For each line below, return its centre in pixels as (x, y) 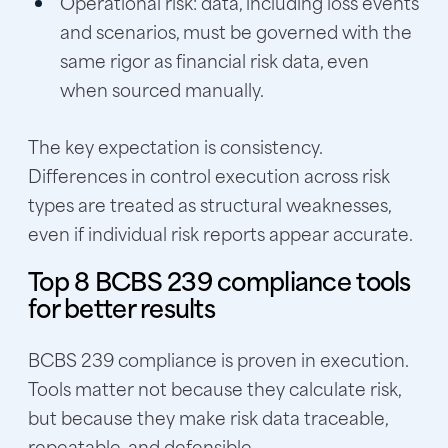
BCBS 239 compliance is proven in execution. (218, 359)
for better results (122, 306)
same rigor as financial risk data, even (214, 59)
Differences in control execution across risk (209, 174)
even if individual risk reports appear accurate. (220, 232)
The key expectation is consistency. (175, 145)
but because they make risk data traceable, (208, 417)
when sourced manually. (162, 88)
